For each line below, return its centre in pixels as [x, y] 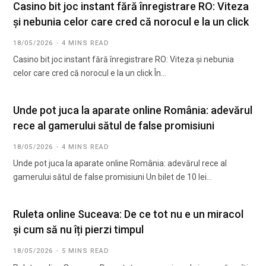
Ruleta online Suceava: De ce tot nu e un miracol [128, 214]
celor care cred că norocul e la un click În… [90, 73]
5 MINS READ [86, 251]
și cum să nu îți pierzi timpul [78, 230]
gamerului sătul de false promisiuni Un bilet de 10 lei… [113, 177]
